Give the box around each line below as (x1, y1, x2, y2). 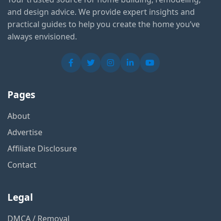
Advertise (7, 127, 42, 138)
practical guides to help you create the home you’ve (7, 19, 200, 30)
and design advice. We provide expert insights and (7, 6, 195, 17)
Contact (7, 159, 37, 170)
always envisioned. (7, 31, 77, 42)
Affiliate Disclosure (7, 143, 77, 154)
